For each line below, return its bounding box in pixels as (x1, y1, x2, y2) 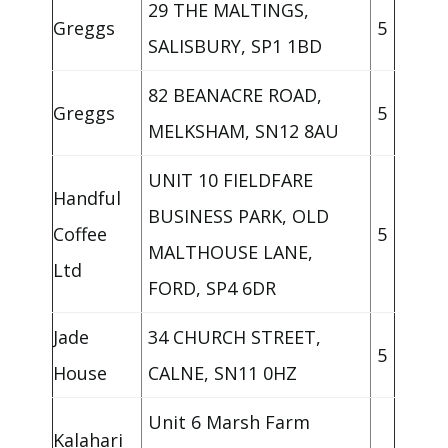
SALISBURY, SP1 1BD (148, 34, 323, 59)
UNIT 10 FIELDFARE (148, 168, 314, 193)
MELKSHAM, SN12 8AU (148, 119, 340, 144)
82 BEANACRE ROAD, (148, 83, 323, 108)
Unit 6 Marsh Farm (148, 410, 311, 435)
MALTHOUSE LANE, (148, 240, 314, 265)
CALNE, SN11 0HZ (148, 361, 298, 386)
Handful (53, 186, 122, 211)
